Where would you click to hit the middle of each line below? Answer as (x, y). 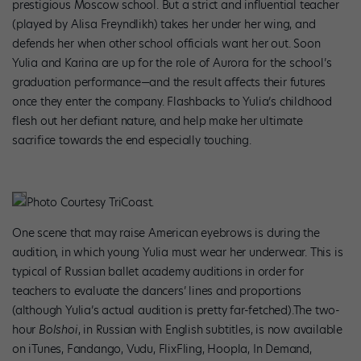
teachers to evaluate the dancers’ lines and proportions (157, 291)
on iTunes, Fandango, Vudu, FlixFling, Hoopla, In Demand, (162, 349)
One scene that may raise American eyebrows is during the (166, 233)
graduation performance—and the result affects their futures (169, 82)
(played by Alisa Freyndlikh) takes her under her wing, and (164, 24)
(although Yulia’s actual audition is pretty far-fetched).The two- (176, 311)
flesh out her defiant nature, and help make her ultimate (158, 120)
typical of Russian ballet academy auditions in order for (158, 272)
